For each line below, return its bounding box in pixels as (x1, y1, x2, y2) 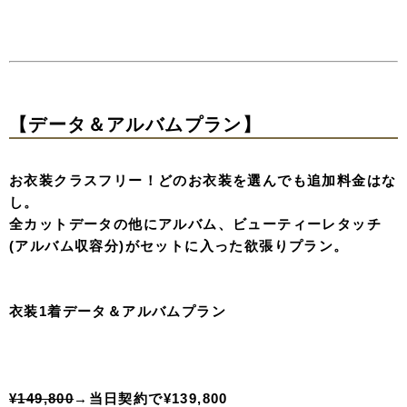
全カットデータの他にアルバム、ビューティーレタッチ (9, 215, 382, 232)
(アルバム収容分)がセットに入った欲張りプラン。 (9, 237, 349, 253)
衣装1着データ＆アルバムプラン (9, 303, 226, 319)
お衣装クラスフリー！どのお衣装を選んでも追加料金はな (9, 172, 397, 188)
